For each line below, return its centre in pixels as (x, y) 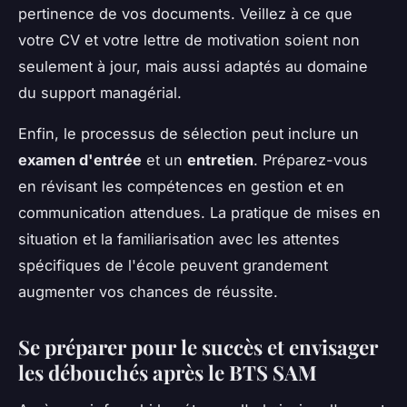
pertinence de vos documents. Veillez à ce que (185, 14)
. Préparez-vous (311, 160)
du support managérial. (100, 93)
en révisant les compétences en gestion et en (181, 187)
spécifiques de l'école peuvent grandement (173, 266)
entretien (220, 160)
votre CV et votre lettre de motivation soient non (189, 40)
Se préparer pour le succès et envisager (198, 347)
